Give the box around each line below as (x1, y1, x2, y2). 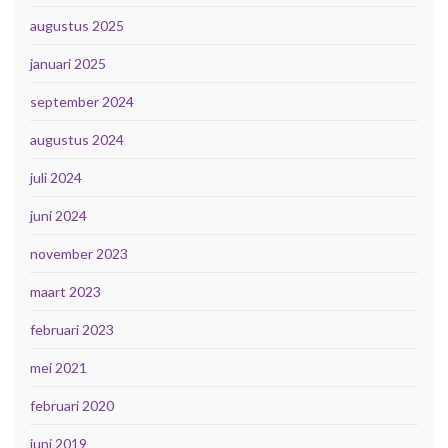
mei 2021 (30, 359, 87, 377)
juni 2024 (30, 207, 87, 225)
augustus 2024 (30, 131, 124, 149)
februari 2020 (30, 397, 114, 415)
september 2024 (30, 93, 134, 111)
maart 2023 (30, 283, 101, 301)
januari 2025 (30, 55, 106, 73)
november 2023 (30, 245, 128, 263)
